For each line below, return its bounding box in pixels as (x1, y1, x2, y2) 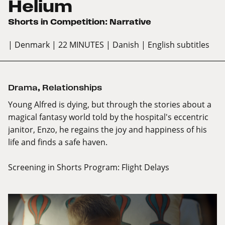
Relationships (42, 83, 102, 92)
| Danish (106, 39, 141, 50)
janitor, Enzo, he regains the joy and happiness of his (8, 124, 207, 135)
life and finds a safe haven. (8, 137, 107, 148)
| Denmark (8, 39, 50, 50)
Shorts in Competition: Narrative (8, 18, 151, 27)
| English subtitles (141, 39, 209, 50)
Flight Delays (122, 162, 169, 173)
